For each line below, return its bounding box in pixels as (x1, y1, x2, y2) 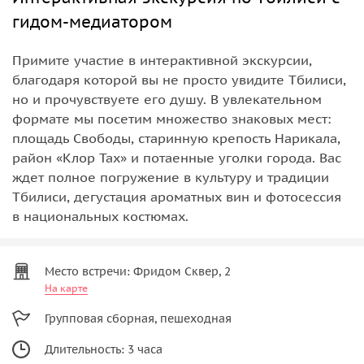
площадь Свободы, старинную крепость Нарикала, (12, 129, 340, 146)
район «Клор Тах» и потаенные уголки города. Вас (12, 149, 341, 166)
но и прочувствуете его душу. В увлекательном (12, 90, 322, 107)
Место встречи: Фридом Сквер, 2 (45, 263, 231, 279)
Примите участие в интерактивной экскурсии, (12, 51, 312, 68)
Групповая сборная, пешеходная (45, 310, 232, 326)
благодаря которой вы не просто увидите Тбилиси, (12, 71, 346, 88)
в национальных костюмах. (12, 207, 188, 224)
